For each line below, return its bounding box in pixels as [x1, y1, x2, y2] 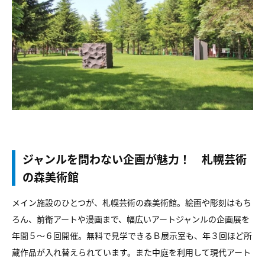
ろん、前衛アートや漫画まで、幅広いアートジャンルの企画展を [12, 213, 250, 225]
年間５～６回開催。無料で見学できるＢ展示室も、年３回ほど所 [12, 230, 252, 241]
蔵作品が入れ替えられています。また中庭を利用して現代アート [12, 246, 251, 258]
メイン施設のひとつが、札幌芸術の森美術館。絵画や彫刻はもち [12, 196, 251, 208]
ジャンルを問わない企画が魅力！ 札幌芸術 [22, 151, 247, 167]
